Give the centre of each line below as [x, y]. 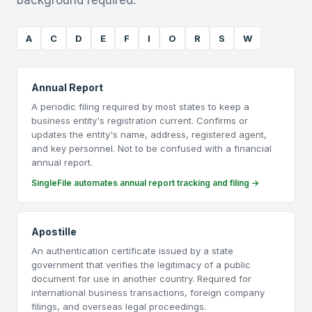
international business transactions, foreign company [148, 292]
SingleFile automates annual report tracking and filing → [145, 183]
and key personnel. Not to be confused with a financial [151, 148]
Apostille [54, 232]
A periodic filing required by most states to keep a [140, 107]
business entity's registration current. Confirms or [140, 120]
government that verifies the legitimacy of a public [141, 265]
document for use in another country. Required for [141, 279]
